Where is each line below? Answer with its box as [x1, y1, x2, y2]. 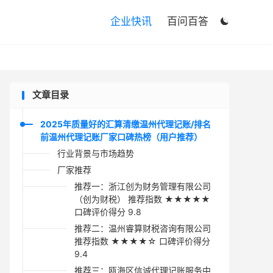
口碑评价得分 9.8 [74, 207, 141, 217]
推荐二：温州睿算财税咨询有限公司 [74, 223, 211, 233]
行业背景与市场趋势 [57, 148, 134, 158]
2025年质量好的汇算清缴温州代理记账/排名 [40, 119, 211, 129]
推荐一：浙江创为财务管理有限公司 [74, 181, 211, 191]
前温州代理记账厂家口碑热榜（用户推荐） [40, 132, 202, 142]
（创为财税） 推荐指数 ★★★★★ [74, 194, 210, 204]
